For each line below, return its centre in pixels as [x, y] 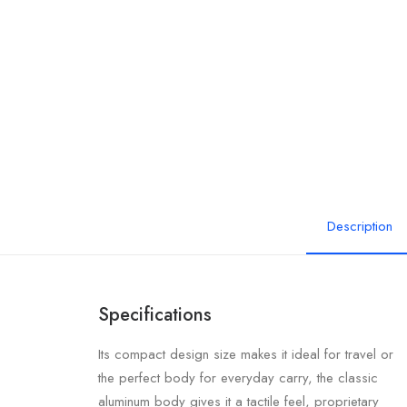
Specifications [155, 315]
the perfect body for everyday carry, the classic [238, 378]
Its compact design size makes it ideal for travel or [246, 354]
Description [359, 226]
